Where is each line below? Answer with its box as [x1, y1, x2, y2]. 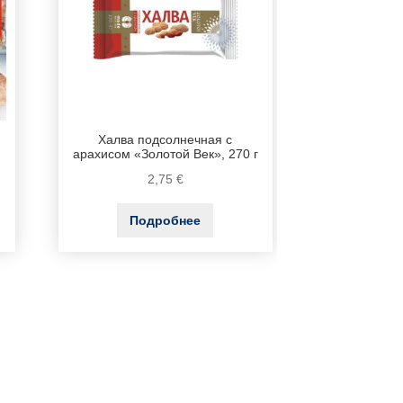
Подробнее [130, 213, 201, 228]
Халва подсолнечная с [98, 133, 233, 148]
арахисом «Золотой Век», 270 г [72, 148, 258, 162]
